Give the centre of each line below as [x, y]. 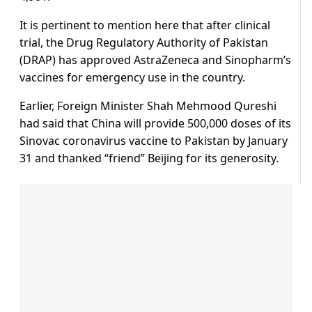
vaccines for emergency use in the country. [132, 78]
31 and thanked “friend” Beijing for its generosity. [149, 158]
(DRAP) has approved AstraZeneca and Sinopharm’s [155, 60]
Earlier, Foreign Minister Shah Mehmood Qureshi [148, 106]
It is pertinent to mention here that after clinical [145, 25]
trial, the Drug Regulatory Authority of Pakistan [144, 43]
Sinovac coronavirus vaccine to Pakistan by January [154, 141]
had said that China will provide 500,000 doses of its [155, 124]
